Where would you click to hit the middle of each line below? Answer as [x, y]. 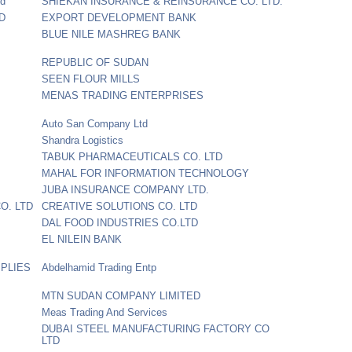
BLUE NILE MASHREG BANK [112, 34]
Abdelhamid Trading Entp [99, 267]
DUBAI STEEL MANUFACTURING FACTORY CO [156, 328]
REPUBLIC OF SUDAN [95, 62]
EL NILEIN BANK [82, 239]
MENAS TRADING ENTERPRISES [123, 95]
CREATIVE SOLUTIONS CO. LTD [120, 206]
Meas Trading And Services [105, 312]
